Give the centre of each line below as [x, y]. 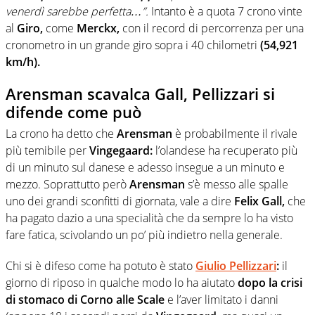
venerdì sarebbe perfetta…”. [77, 12]
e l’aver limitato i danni [221, 299]
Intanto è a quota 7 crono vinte [225, 12]
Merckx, [98, 28]
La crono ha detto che [61, 133]
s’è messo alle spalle [237, 184]
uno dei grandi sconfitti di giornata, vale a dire [120, 201]
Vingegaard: [121, 150]
